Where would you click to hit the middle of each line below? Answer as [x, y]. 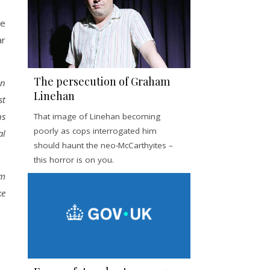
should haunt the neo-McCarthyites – [103, 145]
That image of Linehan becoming [97, 116]
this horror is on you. [74, 160]
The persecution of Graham [102, 81]
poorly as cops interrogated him [95, 131]
